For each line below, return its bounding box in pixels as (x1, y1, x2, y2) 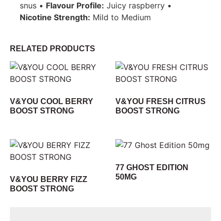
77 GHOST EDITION (115, 163, 188, 172)
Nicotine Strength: (20, 12, 90, 22)
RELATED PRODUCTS (10, 44, 95, 53)
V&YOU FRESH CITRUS (115, 97, 206, 106)
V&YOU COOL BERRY (10, 97, 93, 106)
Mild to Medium (90, 12, 151, 22)
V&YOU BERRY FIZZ (10, 175, 87, 184)
